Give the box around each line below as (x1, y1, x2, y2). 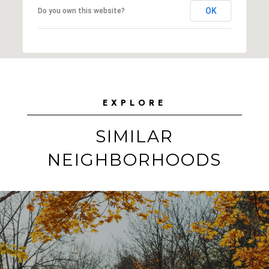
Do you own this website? (37, 6, 125, 15)
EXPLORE (103, 96, 166, 109)
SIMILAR (95, 125, 174, 147)
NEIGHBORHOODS (47, 149, 222, 170)
